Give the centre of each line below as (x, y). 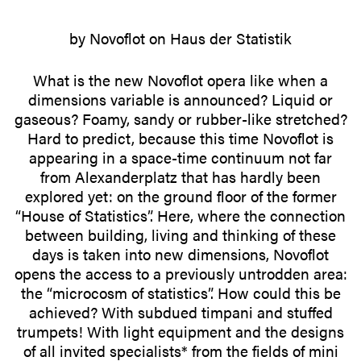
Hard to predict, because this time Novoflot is (180, 139)
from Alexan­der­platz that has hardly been (180, 177)
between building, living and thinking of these (180, 235)
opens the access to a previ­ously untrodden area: (180, 274)
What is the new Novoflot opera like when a (180, 81)
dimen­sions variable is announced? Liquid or (180, 100)
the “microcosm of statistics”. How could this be (180, 293)
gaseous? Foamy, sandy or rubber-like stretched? (180, 119)
